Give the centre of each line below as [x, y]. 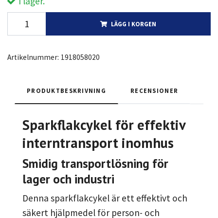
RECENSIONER [154, 91]
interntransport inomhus [98, 143]
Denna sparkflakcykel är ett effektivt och [105, 198]
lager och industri [68, 179]
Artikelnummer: [33, 57]
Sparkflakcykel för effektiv [104, 125]
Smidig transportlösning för [95, 163]
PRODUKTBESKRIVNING [67, 91]
